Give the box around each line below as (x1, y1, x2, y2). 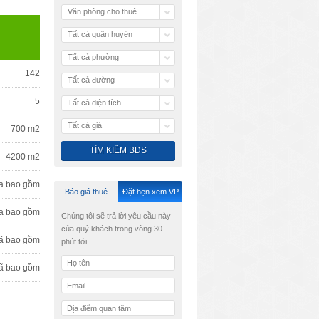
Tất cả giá (68, 121, 102, 130)
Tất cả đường (68, 75, 115, 84)
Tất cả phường (68, 53, 119, 61)
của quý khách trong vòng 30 (61, 224, 162, 233)
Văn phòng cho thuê (68, 7, 137, 16)
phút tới (61, 237, 87, 246)
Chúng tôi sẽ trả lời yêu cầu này (61, 211, 171, 220)
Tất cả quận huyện (68, 30, 132, 38)
